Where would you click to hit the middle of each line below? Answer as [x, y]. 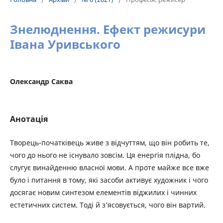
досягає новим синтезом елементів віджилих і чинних [103, 192]
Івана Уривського [65, 44]
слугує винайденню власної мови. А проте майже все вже [110, 167]
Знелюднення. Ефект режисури [108, 29]
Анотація [29, 119]
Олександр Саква [41, 81]
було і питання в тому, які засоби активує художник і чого [109, 180]
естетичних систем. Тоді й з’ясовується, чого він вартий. [108, 205]
